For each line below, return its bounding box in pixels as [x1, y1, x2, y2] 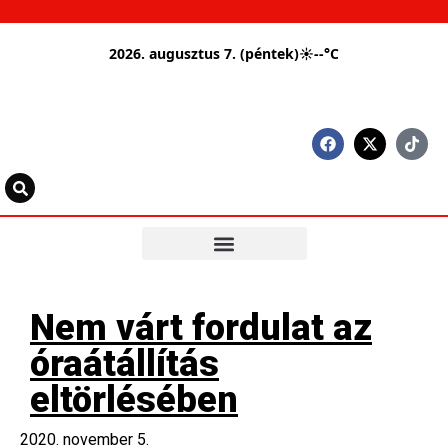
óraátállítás [30, 343, 219, 385]
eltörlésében [30, 379, 238, 421]
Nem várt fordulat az [30, 307, 372, 349]
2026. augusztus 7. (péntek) [109, 44, 299, 63]
